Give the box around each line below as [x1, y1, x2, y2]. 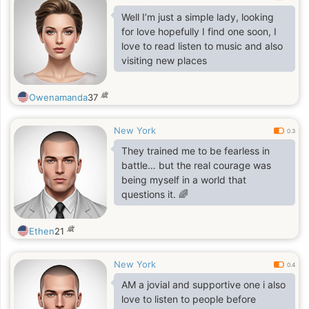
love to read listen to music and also [121, 40, 283, 52]
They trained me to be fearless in [121, 145, 270, 157]
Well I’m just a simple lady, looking [121, 11, 274, 23]
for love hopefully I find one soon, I [121, 26, 277, 37]
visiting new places [121, 54, 207, 66]
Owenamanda [29, 92, 88, 103]
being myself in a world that [121, 174, 246, 186]
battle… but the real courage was [121, 159, 271, 171]
